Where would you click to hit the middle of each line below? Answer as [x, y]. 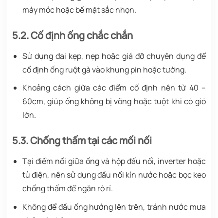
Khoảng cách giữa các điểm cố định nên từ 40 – [114, 88]
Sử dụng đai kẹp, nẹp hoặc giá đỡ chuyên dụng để [114, 56]
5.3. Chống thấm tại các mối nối [82, 141]
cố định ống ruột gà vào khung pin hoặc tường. [104, 69]
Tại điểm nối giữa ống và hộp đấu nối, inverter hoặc [114, 161]
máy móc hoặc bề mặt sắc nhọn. [79, 9]
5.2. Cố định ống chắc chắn [73, 35]
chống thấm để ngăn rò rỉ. [67, 189]
